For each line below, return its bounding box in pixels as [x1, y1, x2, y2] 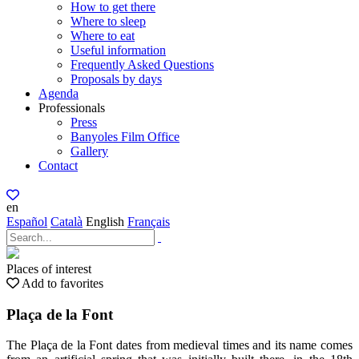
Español [6, 215, 47, 228]
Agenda [38, 87, 79, 100]
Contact [38, 159, 78, 172]
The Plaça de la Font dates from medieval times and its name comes [6, 338, 353, 353]
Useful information [71, 43, 166, 57]
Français [127, 215, 170, 228]
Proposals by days [71, 72, 162, 86]
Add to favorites [22, 276, 103, 290]
